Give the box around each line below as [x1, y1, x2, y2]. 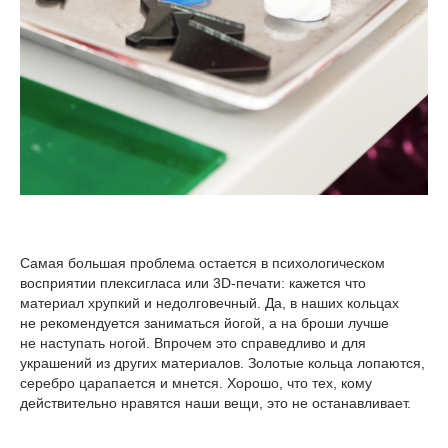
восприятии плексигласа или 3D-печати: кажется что [20, 275, 366, 292]
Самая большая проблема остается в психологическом [20, 255, 385, 272]
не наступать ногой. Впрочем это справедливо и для [20, 335, 366, 352]
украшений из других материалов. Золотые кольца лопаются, [20, 355, 425, 372]
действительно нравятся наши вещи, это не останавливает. [20, 395, 411, 412]
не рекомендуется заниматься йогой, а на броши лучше [20, 315, 389, 332]
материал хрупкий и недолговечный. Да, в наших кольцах [20, 295, 399, 312]
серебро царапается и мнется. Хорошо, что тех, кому [20, 375, 372, 392]
